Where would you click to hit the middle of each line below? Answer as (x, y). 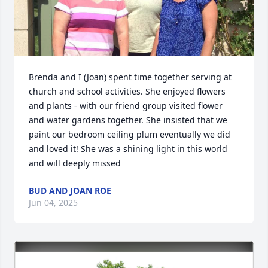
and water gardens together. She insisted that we (128, 120)
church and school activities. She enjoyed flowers (127, 92)
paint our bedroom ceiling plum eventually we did (130, 135)
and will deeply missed (75, 163)
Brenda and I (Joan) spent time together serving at (130, 77)
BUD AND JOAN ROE (70, 191)
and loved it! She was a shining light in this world (128, 149)
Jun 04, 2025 (53, 203)
